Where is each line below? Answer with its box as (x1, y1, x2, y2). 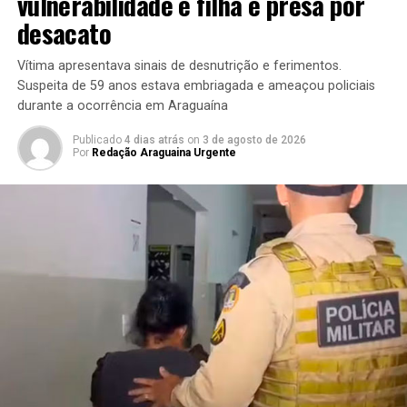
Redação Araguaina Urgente (91, 145, 236, 159)
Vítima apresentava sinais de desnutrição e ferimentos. (16, 57, 342, 74)
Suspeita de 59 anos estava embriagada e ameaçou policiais (16, 77, 375, 94)
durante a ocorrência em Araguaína (16, 97, 228, 114)
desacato (16, 13, 112, 52)
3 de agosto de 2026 (202, 133, 306, 146)
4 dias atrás (124, 133, 184, 146)
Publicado (72, 133, 122, 146)
